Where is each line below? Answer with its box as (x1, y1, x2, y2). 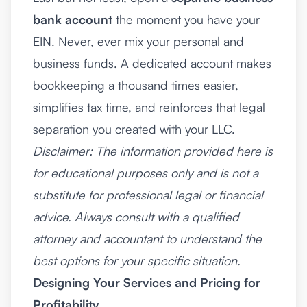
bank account (33, 12, 112, 27)
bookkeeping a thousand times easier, (33, 77, 238, 93)
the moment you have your (112, 12, 260, 27)
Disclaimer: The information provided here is (33, 143, 273, 159)
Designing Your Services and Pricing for (33, 275, 260, 291)
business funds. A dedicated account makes (33, 56, 271, 71)
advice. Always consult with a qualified (33, 209, 239, 225)
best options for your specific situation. (33, 253, 241, 269)
